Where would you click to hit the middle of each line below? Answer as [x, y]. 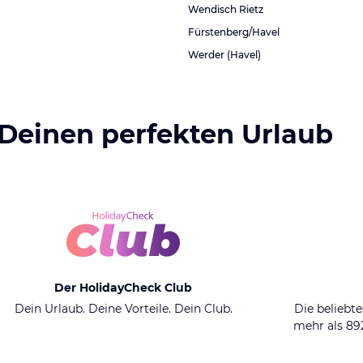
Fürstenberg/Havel [234, 32]
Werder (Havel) [224, 55]
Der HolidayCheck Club [123, 288]
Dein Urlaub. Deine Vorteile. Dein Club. [123, 309]
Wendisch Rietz [226, 9]
